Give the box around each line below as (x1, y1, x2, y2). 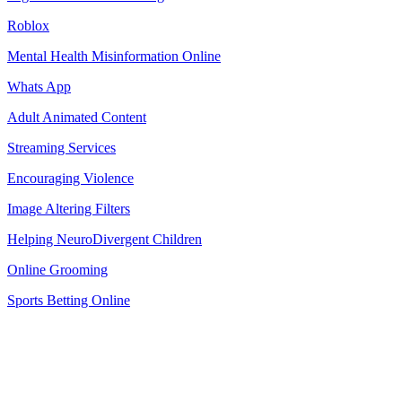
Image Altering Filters (7, 201, 130, 217)
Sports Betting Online (7, 293, 130, 309)
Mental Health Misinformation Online (7, 48, 221, 65)
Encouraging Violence (7, 170, 134, 187)
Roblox (7, 18, 49, 34)
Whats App (7, 79, 71, 95)
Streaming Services (7, 140, 116, 156)
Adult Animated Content (7, 109, 146, 126)
